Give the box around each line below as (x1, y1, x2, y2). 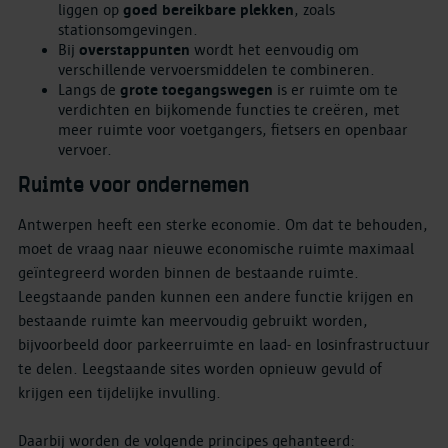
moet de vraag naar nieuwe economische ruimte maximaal (18, 240, 414, 259)
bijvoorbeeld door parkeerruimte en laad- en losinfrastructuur (18, 336, 430, 355)
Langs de (58, 80, 120, 99)
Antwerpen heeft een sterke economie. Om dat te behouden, (18, 216, 428, 235)
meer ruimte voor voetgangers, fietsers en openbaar (58, 120, 408, 139)
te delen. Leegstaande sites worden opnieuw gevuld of (18, 360, 382, 379)
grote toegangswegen (120, 80, 273, 99)
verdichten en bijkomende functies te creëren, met (58, 100, 400, 119)
